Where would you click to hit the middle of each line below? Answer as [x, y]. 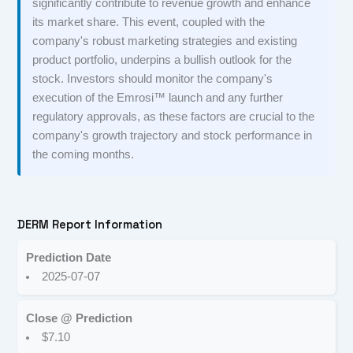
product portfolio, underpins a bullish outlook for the [162, 60]
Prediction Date [69, 257]
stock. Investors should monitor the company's [153, 79]
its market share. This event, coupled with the [149, 22]
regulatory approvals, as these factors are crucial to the [174, 117]
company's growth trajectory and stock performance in [173, 136]
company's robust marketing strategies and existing [165, 41]
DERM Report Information [90, 224]
